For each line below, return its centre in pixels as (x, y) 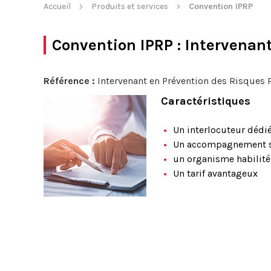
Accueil (57, 6)
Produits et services (130, 6)
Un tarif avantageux (215, 173)
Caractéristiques (206, 101)
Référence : (69, 81)
